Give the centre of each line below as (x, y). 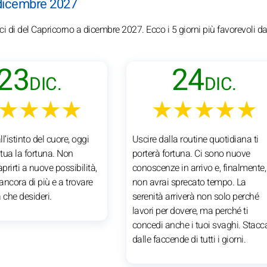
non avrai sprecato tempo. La (189, 182)
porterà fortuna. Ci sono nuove (191, 153)
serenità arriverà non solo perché (195, 196)
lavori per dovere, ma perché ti (190, 211)
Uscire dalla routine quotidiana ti (195, 139)
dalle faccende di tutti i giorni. (189, 239)
